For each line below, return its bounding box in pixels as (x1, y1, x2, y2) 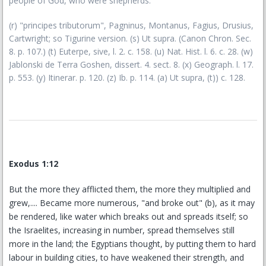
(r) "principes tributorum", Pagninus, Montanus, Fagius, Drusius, (9, 20, 254, 31)
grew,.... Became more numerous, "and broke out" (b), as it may (9, 197, 255, 208)
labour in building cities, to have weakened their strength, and (9, 252, 244, 263)
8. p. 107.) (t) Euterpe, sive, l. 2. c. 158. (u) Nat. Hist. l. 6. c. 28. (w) (9, 46, 253, 57)
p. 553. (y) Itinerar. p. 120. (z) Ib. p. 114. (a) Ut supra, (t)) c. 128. (9, 72, 245, 83)
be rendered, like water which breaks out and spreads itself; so (9, 211, 248, 222)
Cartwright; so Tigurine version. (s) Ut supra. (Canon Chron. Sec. (9, 33, 251, 44)
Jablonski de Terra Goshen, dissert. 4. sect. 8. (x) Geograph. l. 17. (9, 59, 254, 70)
